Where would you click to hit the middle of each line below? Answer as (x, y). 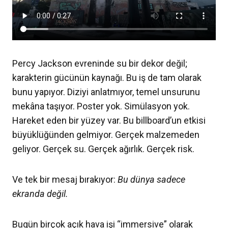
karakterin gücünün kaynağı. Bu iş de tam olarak (107, 78)
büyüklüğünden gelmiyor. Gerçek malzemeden (106, 135)
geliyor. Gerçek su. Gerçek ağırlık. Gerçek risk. (103, 149)
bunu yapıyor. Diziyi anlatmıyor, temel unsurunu (106, 92)
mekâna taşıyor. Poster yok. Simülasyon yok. (101, 106)
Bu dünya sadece (151, 180)
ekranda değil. (40, 194)
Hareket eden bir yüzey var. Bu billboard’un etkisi (109, 121)
